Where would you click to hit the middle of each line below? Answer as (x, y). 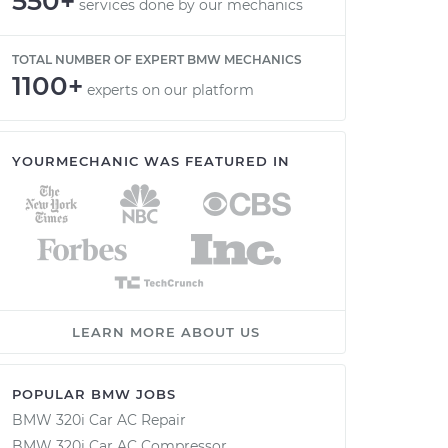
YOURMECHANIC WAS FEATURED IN (151, 161)
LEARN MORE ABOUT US (166, 332)
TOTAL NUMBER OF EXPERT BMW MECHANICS (157, 59)
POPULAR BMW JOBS (94, 394)
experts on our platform (170, 90)
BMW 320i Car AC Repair (99, 420)
